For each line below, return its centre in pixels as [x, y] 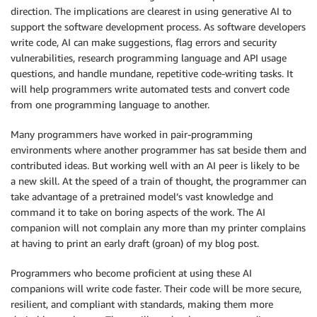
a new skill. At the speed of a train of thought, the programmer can [158, 180]
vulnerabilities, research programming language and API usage [149, 57]
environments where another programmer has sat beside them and [158, 149]
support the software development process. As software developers [158, 26]
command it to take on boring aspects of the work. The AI [138, 212]
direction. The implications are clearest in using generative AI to [151, 11]
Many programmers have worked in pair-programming [132, 134]
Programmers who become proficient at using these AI [131, 272]
